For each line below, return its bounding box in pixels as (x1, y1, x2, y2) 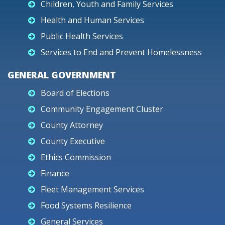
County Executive (41, 136, 105, 147)
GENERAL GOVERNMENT (8, 69, 116, 81)
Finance (41, 168, 69, 179)
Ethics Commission (41, 152, 111, 163)
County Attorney (41, 120, 103, 131)
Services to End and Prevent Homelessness (41, 47, 202, 58)
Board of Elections (41, 87, 109, 98)
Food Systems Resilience (41, 200, 132, 211)
